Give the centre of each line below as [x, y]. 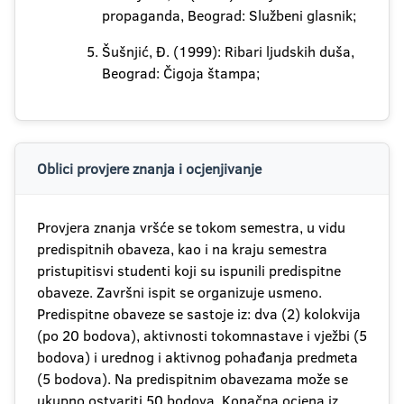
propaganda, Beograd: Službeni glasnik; [229, 15]
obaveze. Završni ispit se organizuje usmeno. [179, 292]
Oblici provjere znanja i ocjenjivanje [149, 169]
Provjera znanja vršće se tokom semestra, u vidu [191, 227]
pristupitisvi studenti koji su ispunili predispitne [189, 271]
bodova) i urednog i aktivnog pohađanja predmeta [197, 357]
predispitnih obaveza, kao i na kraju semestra [182, 249]
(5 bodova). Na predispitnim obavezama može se [193, 379]
